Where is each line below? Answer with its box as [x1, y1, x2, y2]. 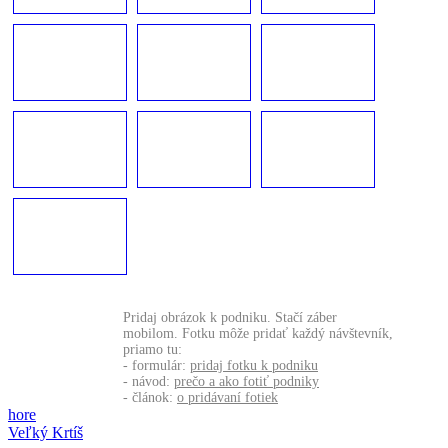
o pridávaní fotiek [177, 389, 278, 405]
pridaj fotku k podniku [190, 357, 318, 373]
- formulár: [123, 357, 190, 373]
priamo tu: [123, 341, 182, 357]
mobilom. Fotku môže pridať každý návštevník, [123, 325, 393, 341]
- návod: [123, 373, 174, 389]
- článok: [123, 389, 177, 405]
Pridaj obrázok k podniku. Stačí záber [123, 309, 337, 325]
